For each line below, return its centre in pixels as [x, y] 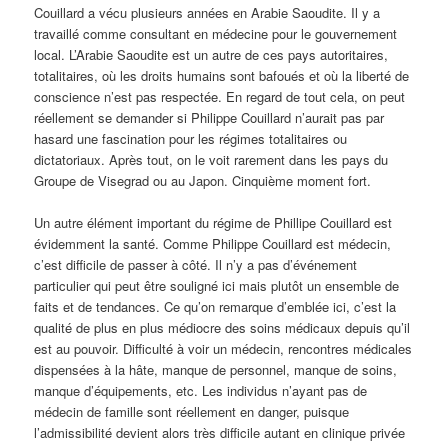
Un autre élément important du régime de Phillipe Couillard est [213, 222]
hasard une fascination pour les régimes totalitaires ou [191, 138]
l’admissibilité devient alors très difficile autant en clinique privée [220, 432]
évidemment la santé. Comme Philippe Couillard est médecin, [213, 243]
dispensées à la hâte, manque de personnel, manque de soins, [216, 369]
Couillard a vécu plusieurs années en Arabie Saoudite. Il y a [207, 12]
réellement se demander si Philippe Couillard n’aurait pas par [209, 117]
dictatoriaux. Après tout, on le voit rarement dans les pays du [211, 159]
